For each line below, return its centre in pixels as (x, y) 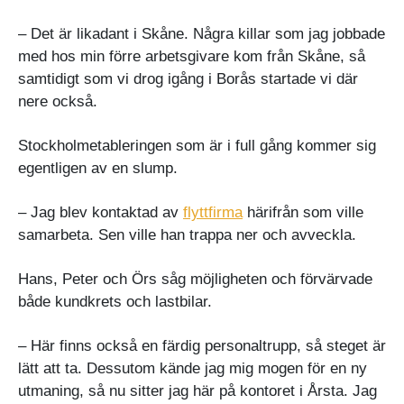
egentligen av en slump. (100, 168)
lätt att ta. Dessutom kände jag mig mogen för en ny (193, 368)
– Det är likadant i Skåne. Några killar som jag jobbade (202, 33)
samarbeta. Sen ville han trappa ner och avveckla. (187, 234)
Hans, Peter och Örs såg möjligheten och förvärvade (195, 279)
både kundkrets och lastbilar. (117, 301)
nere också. (58, 101)
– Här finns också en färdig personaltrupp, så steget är (202, 345)
